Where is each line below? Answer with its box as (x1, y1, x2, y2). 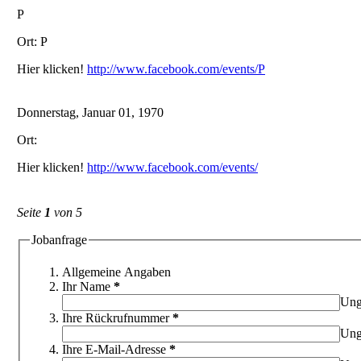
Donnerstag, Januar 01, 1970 (17, 105, 164, 119)
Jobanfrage (31, 233, 87, 247)
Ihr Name (62, 279, 110, 293)
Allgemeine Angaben (62, 264, 171, 279)
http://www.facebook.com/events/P (87, 61, 265, 76)
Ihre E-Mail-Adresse (62, 342, 166, 356)
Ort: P (17, 34, 48, 48)
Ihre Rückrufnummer (62, 310, 169, 325)
